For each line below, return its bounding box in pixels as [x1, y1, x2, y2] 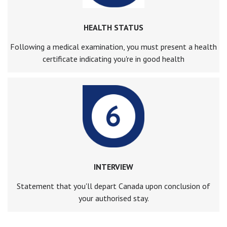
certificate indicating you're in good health [43, 54, 184, 64]
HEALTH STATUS [84, 22, 143, 33]
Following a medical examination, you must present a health [10, 42, 217, 52]
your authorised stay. [78, 193, 149, 203]
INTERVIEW [94, 161, 133, 172]
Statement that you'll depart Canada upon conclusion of [17, 180, 210, 191]
